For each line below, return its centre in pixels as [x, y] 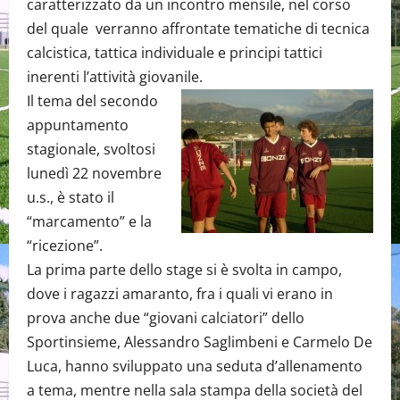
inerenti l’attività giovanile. [115, 77]
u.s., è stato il [71, 197]
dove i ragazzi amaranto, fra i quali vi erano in [180, 294]
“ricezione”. [65, 246]
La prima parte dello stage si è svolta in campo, [184, 270]
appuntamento [78, 125]
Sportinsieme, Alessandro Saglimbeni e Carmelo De [200, 342]
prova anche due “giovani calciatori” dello [166, 318]
